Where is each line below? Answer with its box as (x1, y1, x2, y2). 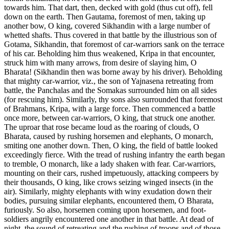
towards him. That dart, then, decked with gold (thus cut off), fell (4, 3, 213, 12)
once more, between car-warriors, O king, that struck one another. (4, 113, 215, 122)
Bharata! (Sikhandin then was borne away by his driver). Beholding (4, 67, 222, 76)
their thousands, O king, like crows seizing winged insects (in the (4, 177, 213, 187)
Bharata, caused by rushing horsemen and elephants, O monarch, (4, 131, 213, 141)
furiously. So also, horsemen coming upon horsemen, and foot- (4, 205, 206, 214)
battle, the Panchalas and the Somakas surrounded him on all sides (4, 85, 217, 95)
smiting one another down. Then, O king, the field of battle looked (4, 141, 218, 150)
